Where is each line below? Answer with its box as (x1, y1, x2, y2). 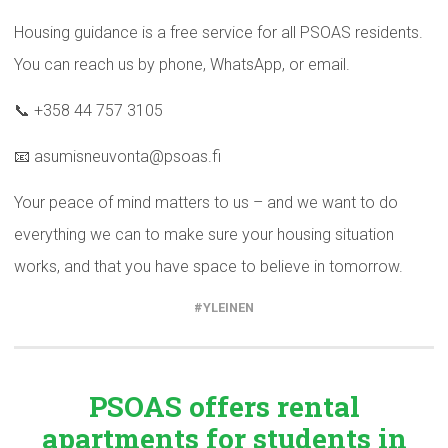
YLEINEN (203, 300, 254, 315)
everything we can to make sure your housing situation (14, 225, 394, 244)
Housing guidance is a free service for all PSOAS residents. (14, 23, 423, 42)
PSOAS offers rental (88, 388, 360, 425)
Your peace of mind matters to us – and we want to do (14, 193, 398, 212)
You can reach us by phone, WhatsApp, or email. (14, 55, 350, 74)
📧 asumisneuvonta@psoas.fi (14, 147, 221, 166)
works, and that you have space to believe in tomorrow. (14, 257, 403, 276)
